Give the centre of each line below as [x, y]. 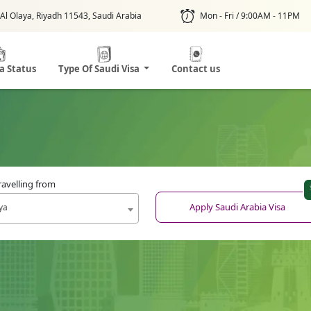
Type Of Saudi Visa [100, 68]
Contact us [196, 68]
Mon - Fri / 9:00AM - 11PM [250, 16]
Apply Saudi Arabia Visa [238, 207]
